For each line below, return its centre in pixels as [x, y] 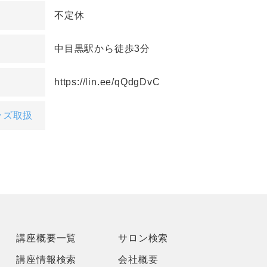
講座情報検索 [46, 260]
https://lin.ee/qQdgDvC [107, 82]
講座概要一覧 [46, 238]
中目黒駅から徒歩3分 [102, 49]
